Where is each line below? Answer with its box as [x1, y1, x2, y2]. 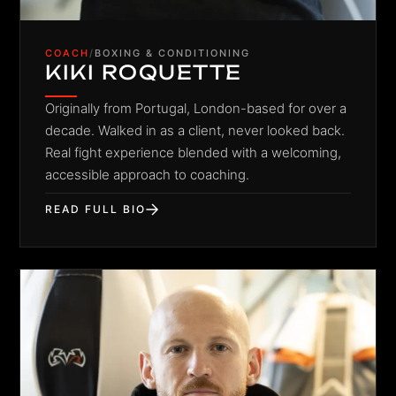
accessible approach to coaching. [45, 165, 250, 183]
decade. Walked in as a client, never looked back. [45, 121, 346, 139]
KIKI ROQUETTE [45, 59, 242, 84]
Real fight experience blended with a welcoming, [45, 143, 342, 161]
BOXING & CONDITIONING [95, 46, 251, 59]
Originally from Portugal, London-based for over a [45, 99, 347, 117]
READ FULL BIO [45, 202, 147, 216]
